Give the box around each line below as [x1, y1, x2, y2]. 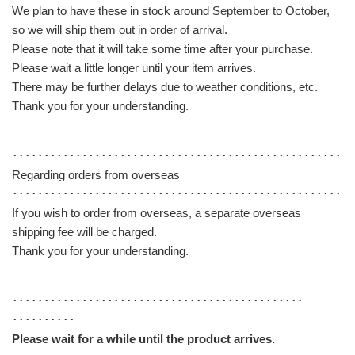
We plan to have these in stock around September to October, [12, 4, 330, 18]
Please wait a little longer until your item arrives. [12, 61, 256, 75]
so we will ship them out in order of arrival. [12, 23, 227, 37]
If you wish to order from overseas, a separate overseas [12, 206, 301, 220]
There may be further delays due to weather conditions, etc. [12, 80, 318, 94]
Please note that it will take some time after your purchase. [12, 42, 313, 56]
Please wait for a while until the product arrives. [12, 332, 275, 346]
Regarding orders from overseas [12, 168, 180, 182]
